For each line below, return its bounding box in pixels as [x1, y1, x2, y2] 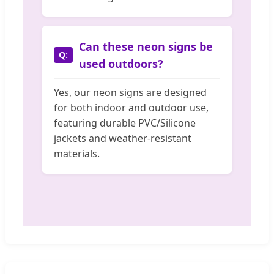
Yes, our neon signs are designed [54, 86, 207, 100]
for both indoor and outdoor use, [54, 101, 209, 115]
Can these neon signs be [79, 39, 213, 54]
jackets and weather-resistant [54, 131, 191, 146]
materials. [54, 147, 100, 161]
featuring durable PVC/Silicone [54, 116, 196, 130]
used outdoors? [79, 56, 163, 72]
